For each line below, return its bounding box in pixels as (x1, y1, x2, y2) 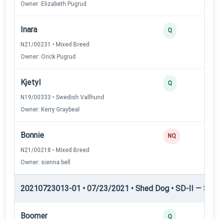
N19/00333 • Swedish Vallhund (21, 93, 104, 101)
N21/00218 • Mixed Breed (21, 146, 89, 153)
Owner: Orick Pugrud (21, 53, 76, 60)
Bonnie (21, 130, 44, 140)
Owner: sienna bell (21, 158, 70, 166)
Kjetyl (21, 77, 41, 87)
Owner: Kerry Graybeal (21, 106, 80, 113)
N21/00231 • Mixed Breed (21, 41, 89, 48)
